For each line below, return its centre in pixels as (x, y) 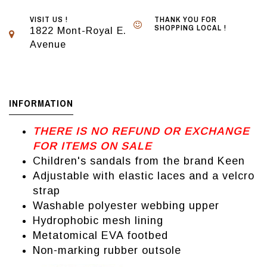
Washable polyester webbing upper (126, 206)
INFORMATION (41, 103)
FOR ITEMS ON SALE (92, 146)
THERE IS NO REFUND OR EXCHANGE (141, 131)
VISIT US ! (49, 20)
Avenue (48, 44)
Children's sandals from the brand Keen (139, 161)
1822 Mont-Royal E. (78, 31)
